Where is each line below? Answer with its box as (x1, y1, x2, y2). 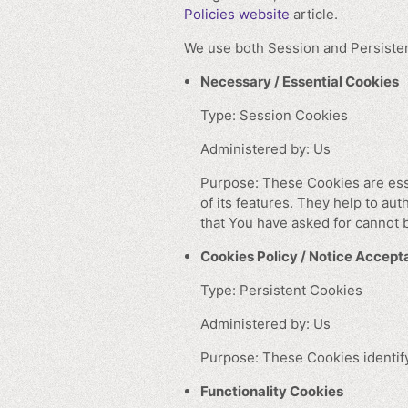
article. (290, 5, 338, 24)
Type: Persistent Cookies (200, 281, 362, 300)
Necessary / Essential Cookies (200, 73, 399, 91)
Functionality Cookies (200, 382, 343, 401)
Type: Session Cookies (200, 107, 348, 125)
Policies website (184, 5, 290, 24)
